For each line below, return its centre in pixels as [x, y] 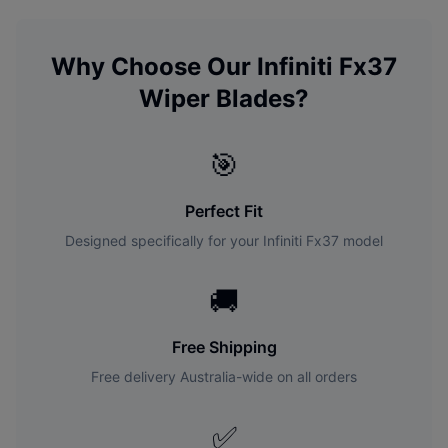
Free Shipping [224, 347]
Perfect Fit [224, 211]
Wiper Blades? [224, 98]
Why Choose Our [154, 66]
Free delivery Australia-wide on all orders [224, 376]
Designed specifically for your [164, 240]
